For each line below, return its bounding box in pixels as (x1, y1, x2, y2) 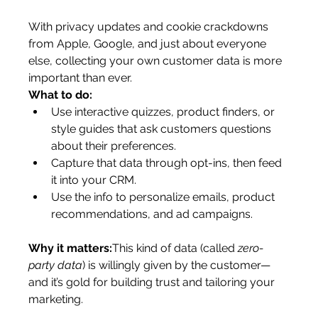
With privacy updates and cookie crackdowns (28, 20, 272, 33)
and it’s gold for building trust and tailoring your (28, 275, 278, 289)
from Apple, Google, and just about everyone (28, 37, 270, 50)
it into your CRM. (51, 173, 137, 187)
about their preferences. (51, 139, 177, 153)
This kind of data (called (112, 241, 238, 255)
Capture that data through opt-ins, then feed (51, 156, 285, 170)
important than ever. (28, 71, 133, 84)
